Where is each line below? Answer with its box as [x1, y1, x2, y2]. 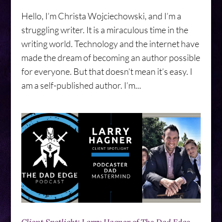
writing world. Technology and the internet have [21, 38, 199, 49]
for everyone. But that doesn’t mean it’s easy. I [21, 65, 192, 77]
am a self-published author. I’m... [21, 79, 141, 91]
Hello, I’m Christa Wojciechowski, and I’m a [21, 10, 181, 21]
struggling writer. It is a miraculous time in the [21, 24, 188, 35]
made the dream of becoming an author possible [21, 52, 200, 63]
